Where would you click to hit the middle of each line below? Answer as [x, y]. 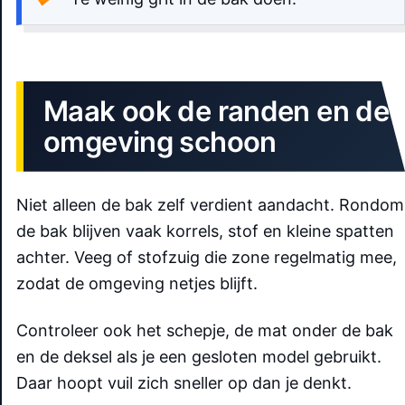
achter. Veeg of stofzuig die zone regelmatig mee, [207, 257]
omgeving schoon [160, 141]
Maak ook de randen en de [217, 110]
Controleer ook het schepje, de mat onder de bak [205, 330]
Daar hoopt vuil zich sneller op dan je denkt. [184, 382]
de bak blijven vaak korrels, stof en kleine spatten [205, 231]
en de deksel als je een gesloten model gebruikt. [199, 356]
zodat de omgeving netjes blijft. [137, 283]
